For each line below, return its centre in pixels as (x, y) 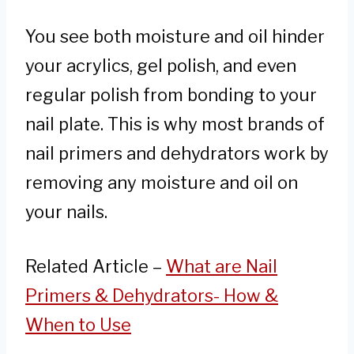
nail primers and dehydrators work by (177, 153)
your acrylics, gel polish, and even (161, 65)
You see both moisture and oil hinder (175, 36)
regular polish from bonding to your (171, 94)
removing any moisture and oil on (162, 182)
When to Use (78, 324)
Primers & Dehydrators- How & (152, 295)
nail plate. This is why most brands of (175, 124)
